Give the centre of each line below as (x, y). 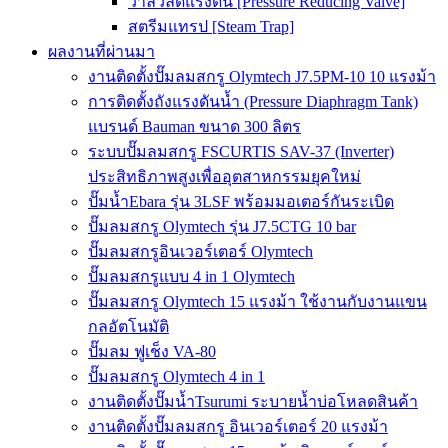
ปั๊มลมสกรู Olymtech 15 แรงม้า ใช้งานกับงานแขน (257, 301)
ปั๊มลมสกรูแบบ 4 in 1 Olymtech (191, 276)
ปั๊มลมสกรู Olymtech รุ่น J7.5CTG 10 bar (222, 226)
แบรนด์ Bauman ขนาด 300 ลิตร (194, 126)
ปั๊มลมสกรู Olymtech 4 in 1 (176, 376)
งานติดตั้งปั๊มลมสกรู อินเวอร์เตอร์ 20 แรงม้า (238, 426)
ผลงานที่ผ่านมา (101, 51)
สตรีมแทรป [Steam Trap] (211, 26)
